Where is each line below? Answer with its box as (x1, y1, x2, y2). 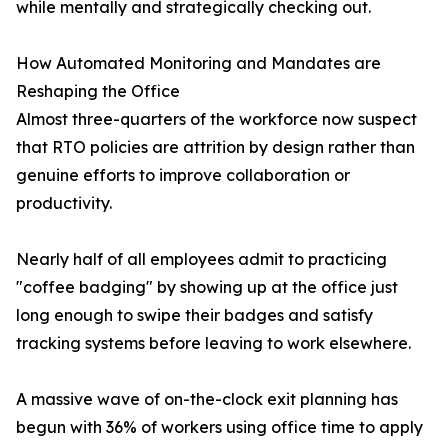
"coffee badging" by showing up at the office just (16, 277, 398, 298)
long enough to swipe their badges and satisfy (16, 305, 373, 326)
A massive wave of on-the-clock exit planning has (16, 389, 398, 410)
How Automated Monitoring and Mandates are (16, 53, 381, 74)
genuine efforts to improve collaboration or (16, 165, 350, 186)
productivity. (16, 193, 112, 214)
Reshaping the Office (16, 81, 180, 102)
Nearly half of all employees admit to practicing (16, 249, 387, 270)
